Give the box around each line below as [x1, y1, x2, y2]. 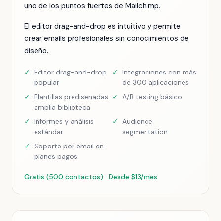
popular [34, 78, 59, 87]
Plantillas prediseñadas [34, 92, 108, 101]
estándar [34, 127, 63, 136]
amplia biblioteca [34, 103, 90, 111]
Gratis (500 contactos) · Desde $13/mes [24, 172, 157, 181]
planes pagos [34, 152, 77, 161]
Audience [122, 117, 152, 126]
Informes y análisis [34, 117, 94, 126]
